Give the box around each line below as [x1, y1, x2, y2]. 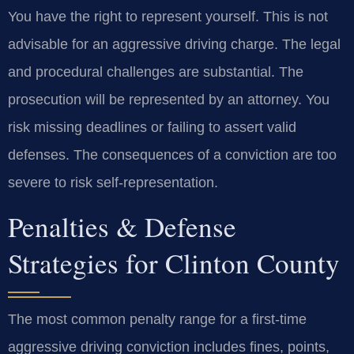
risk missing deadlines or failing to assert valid [8, 119, 296, 136]
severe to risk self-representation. [8, 175, 218, 191]
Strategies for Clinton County [8, 243, 340, 281]
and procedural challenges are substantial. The [8, 64, 303, 81]
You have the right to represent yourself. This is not [8, 9, 328, 25]
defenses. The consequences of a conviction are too [8, 147, 337, 164]
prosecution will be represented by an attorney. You [8, 92, 330, 108]
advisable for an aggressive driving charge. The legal [8, 36, 341, 53]
